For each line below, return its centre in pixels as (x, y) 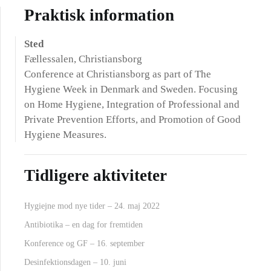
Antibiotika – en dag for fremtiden (83, 225)
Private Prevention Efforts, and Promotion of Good (132, 119)
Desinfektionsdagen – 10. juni (75, 262)
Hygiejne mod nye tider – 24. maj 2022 (92, 206)
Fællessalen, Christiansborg (83, 59)
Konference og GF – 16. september (84, 243)
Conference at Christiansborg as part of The (118, 74)
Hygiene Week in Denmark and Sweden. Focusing (131, 89)
